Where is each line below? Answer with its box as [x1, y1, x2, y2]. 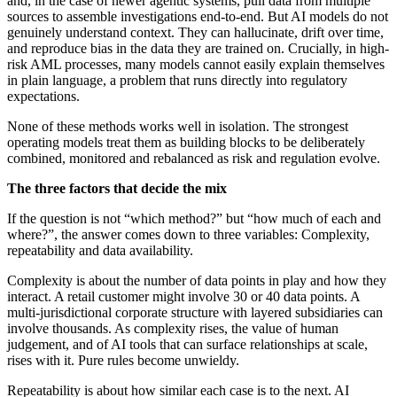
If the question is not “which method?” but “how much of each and [7, 211, 381, 227]
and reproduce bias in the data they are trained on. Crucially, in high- [7, 41, 389, 57]
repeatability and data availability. [7, 243, 193, 259]
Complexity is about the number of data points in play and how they [7, 273, 386, 289]
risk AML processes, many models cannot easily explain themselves [7, 57, 385, 73]
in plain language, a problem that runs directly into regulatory [7, 73, 347, 89]
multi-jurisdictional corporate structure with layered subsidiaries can [7, 305, 383, 321]
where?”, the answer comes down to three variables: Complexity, [7, 227, 370, 243]
